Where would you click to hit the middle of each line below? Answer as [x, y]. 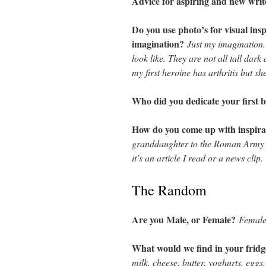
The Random [169, 190]
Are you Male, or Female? [185, 219]
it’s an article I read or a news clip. [197, 158]
